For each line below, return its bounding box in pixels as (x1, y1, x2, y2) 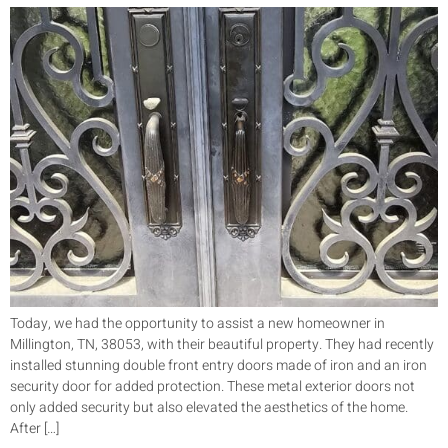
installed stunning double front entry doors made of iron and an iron (10, 355, 427, 377)
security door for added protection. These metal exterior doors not (10, 376, 415, 398)
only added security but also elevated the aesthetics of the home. (10, 397, 408, 419)
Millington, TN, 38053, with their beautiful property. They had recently (10, 334, 434, 356)
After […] (10, 418, 59, 440)
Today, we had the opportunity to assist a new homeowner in (10, 313, 385, 335)
